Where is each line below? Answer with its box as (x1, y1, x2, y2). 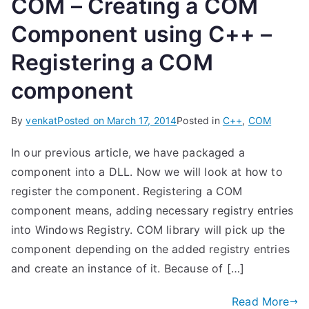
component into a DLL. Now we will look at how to (11, 165, 283, 179)
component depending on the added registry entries (11, 242, 290, 257)
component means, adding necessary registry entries (11, 203, 294, 218)
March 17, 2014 (107, 114, 177, 127)
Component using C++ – (11, 21, 272, 48)
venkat (26, 114, 58, 127)
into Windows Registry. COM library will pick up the (11, 223, 286, 237)
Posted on (57, 114, 108, 127)
